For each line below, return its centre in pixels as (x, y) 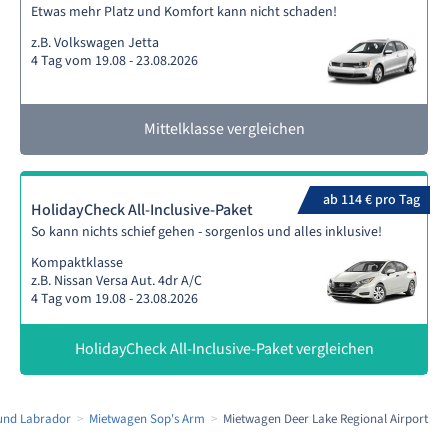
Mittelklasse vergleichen (224, 129)
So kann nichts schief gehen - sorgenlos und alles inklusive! (206, 232)
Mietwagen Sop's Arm (147, 419)
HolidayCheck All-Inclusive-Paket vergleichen (224, 349)
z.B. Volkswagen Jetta (95, 43)
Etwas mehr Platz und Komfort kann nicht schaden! (184, 12)
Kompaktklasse (77, 263)
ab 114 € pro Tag (371, 200)
